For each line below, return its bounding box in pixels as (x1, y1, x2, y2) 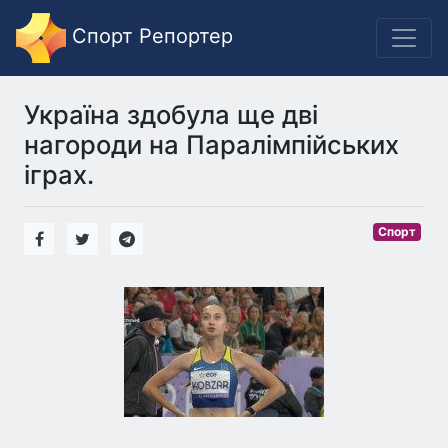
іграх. (24, 159, 94, 190)
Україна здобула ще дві (24, 99, 318, 130)
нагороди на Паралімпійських (24, 129, 399, 160)
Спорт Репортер (66, 24, 233, 49)
